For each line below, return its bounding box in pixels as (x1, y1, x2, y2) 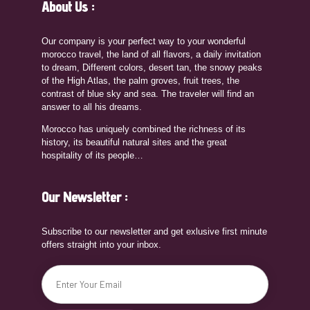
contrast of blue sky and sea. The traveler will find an (42, 88, 254, 99)
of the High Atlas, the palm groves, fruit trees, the (42, 75, 239, 86)
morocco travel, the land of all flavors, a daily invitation (42, 48, 261, 60)
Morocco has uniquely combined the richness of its (42, 123, 246, 134)
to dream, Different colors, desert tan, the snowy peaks (42, 62, 262, 73)
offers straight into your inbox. (42, 239, 161, 250)
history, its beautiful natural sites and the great (42, 136, 227, 147)
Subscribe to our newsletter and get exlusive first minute (42, 226, 267, 237)
